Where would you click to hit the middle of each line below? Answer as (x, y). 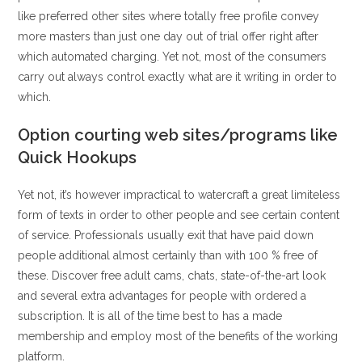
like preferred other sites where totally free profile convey (169, 16)
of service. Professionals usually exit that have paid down (166, 235)
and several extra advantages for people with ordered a (162, 295)
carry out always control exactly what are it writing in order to (178, 76)
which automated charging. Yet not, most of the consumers (173, 56)
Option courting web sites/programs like (178, 135)
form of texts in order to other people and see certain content (179, 215)
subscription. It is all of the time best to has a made (150, 316)
